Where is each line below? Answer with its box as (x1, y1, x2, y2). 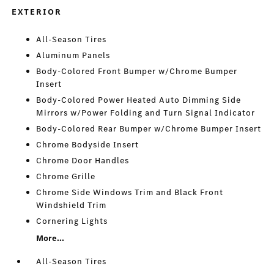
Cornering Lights (36, 215, 108, 228)
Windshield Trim (36, 199, 107, 212)
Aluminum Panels (36, 50, 111, 62)
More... (36, 232, 65, 245)
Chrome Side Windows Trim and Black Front (36, 187, 224, 199)
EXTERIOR (12, 6, 62, 18)
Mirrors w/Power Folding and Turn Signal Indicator (36, 107, 256, 119)
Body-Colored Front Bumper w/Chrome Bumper (36, 65, 238, 78)
